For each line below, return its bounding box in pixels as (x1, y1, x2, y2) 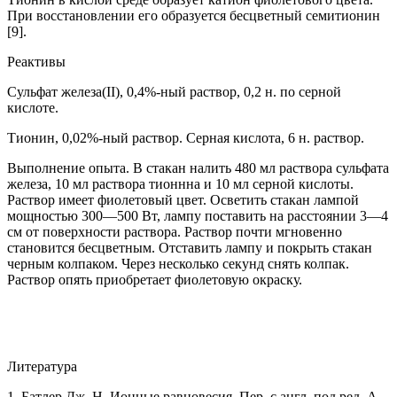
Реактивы (7, 53, 66, 69)
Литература (7, 358, 77, 374)
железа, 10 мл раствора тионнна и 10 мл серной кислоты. (7, 175, 354, 191)
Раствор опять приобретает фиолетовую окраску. (7, 271, 302, 287)
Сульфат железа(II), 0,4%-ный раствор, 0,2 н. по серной (7, 83, 341, 99)
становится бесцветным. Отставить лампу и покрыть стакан (7, 239, 372, 255)
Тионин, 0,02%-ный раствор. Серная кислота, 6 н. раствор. (7, 129, 364, 145)
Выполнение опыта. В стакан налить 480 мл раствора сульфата (7, 160, 389, 175)
